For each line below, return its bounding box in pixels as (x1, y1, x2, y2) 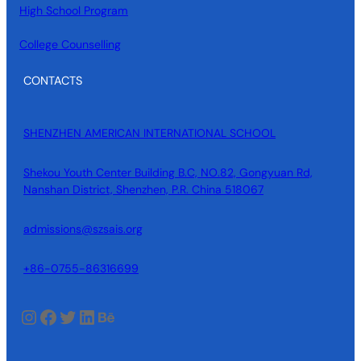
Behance (96, 303, 107, 329)
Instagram (19, 303, 35, 329)
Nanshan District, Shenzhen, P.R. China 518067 (23, 182, 263, 197)
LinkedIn (77, 303, 88, 329)
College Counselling (19, 36, 121, 52)
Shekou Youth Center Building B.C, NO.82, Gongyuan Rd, (23, 165, 313, 180)
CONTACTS (23, 73, 82, 88)
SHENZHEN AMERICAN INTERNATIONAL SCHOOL (23, 126, 276, 140)
